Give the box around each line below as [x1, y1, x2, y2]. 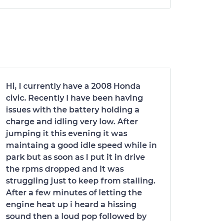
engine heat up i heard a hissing [6, 200, 137, 209]
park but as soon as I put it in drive [6, 152, 145, 162]
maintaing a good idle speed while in [6, 141, 157, 150]
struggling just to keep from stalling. [6, 176, 155, 185]
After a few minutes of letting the [6, 188, 142, 197]
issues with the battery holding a [6, 105, 140, 114]
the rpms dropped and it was [6, 164, 124, 174]
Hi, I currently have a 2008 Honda [6, 81, 141, 91]
